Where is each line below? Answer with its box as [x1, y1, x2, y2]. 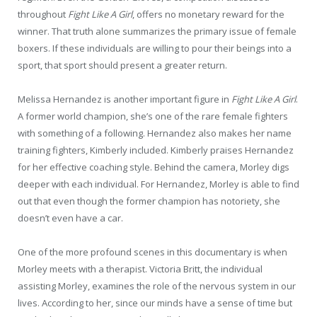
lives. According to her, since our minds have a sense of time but [18, 296, 292, 310]
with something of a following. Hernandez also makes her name [18, 127, 292, 140]
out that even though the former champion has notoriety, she [18, 195, 280, 208]
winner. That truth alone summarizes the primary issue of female [18, 25, 296, 38]
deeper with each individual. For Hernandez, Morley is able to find [18, 178, 299, 191]
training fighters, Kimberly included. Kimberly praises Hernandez [18, 144, 294, 157]
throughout [18, 8, 68, 21]
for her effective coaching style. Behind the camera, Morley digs [18, 161, 289, 174]
